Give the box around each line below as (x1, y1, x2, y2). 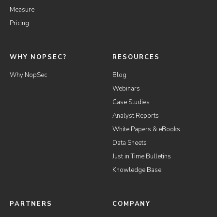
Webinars (112, 84, 140, 93)
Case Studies (112, 97, 150, 107)
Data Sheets (112, 138, 147, 147)
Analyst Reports (112, 111, 159, 120)
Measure (10, 5, 34, 14)
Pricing (10, 18, 29, 28)
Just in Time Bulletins (112, 152, 171, 161)
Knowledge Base (112, 165, 162, 174)
